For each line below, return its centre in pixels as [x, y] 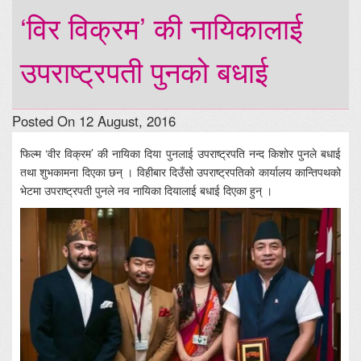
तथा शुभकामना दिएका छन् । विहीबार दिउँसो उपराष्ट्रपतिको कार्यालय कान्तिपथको [180, 172]
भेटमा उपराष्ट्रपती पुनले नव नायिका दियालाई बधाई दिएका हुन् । [146, 191]
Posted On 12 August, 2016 [94, 121]
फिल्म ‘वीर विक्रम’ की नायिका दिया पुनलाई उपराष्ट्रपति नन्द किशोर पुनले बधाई [180, 154]
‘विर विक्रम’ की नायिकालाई [162, 27]
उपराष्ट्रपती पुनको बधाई [144, 71]
